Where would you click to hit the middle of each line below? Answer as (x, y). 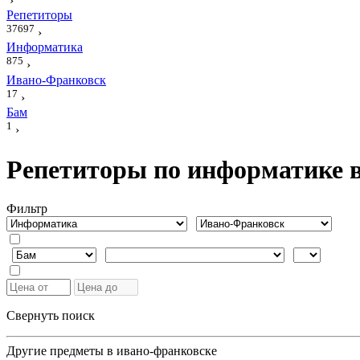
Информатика (45, 47)
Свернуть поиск (51, 316)
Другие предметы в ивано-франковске (112, 351)
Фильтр (27, 209)
